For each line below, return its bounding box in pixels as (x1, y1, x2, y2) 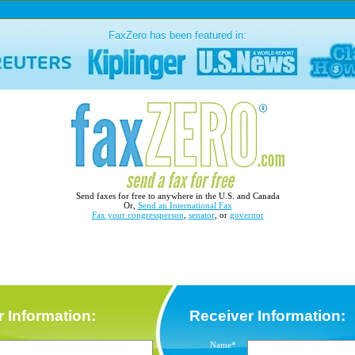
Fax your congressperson (91, 210, 184, 219)
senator (188, 210, 215, 219)
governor (229, 210, 264, 219)
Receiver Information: (185, 307, 345, 324)
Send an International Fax (137, 200, 232, 210)
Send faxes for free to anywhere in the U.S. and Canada (75, 191, 280, 200)
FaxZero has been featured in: (109, 29, 246, 42)
